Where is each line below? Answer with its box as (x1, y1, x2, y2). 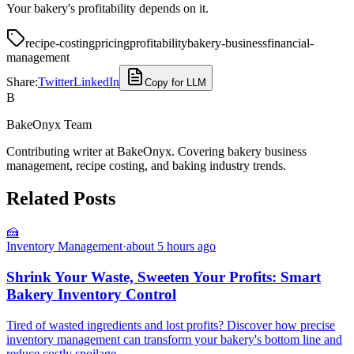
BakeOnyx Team (6, 117, 92, 131)
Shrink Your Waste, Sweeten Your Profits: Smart (6, 269, 321, 286)
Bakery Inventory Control (6, 286, 176, 303)
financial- (267, 36, 314, 50)
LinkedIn (73, 74, 119, 88)
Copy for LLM (145, 76, 206, 88)
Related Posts (6, 188, 115, 209)
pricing (95, 36, 130, 50)
